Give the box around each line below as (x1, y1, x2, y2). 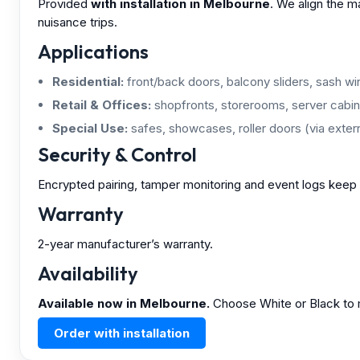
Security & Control (38, 141, 197, 166)
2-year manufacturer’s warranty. (38, 235, 213, 252)
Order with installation (54, 325, 190, 341)
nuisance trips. (38, 14, 117, 30)
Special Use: (52, 120, 128, 136)
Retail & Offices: (52, 96, 151, 112)
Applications (38, 39, 149, 63)
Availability (38, 260, 138, 285)
